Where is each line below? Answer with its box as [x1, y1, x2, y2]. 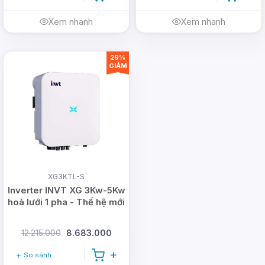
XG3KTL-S [48, 172, 85, 182]
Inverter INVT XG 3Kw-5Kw [7, 185, 125, 196]
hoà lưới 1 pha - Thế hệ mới [8, 196, 125, 208]
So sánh [22, 251, 51, 260]
